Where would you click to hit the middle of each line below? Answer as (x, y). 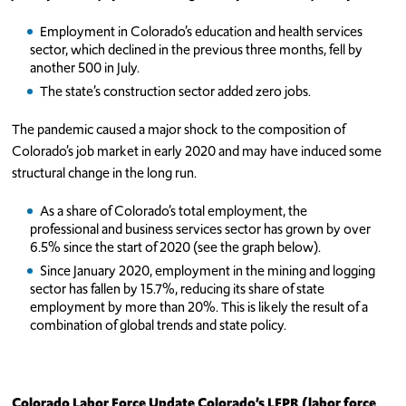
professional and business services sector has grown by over (201, 229)
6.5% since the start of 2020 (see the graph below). (176, 247)
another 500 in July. (85, 68)
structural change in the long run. (105, 173)
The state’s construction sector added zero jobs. (176, 92)
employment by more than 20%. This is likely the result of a (199, 306)
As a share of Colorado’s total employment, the (174, 211)
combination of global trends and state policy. (159, 324)
